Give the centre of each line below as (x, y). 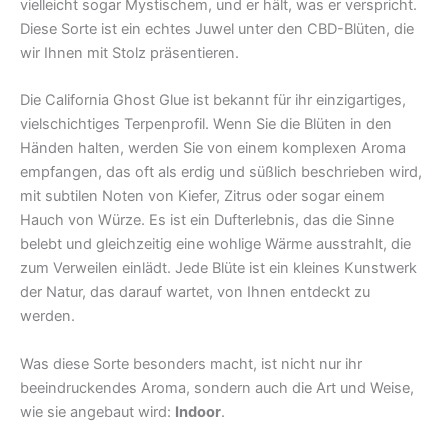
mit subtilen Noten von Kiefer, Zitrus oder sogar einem (202, 196)
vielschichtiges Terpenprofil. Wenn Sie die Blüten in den (206, 124)
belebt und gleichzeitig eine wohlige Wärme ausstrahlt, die (215, 244)
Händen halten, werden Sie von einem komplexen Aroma (213, 148)
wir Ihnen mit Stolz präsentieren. (129, 53)
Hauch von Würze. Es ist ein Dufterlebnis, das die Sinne (207, 220)
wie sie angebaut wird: (97, 411)
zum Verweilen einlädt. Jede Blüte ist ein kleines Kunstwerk (218, 268)
